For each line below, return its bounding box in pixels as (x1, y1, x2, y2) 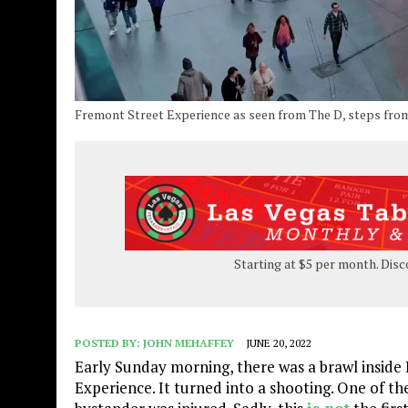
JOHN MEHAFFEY (143, 335, 234, 350)
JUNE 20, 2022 (246, 335, 311, 350)
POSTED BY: (75, 335, 143, 350)
